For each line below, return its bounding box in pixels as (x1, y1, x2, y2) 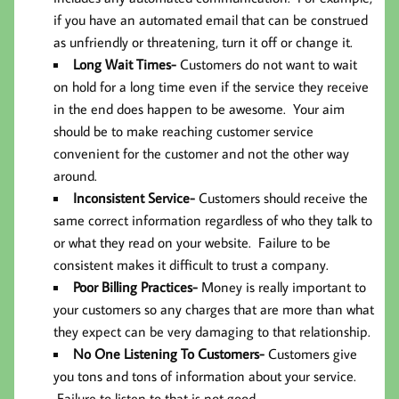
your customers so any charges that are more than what (53, 300, 374, 319)
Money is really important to (201, 278, 366, 297)
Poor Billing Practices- (73, 278, 201, 297)
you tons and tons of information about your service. (53, 367, 356, 386)
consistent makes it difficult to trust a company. (53, 256, 329, 274)
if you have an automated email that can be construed (53, 11, 368, 29)
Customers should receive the (199, 189, 368, 208)
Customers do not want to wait (180, 55, 357, 74)
